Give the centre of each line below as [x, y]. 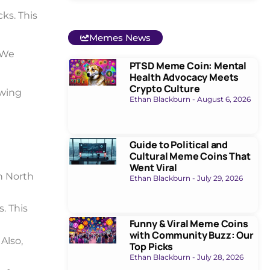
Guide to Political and [179, 144]
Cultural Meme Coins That [190, 156]
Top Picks [151, 247]
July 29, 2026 [219, 178]
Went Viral [153, 167]
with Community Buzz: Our [191, 235]
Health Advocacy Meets [184, 77]
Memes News [120, 37]
